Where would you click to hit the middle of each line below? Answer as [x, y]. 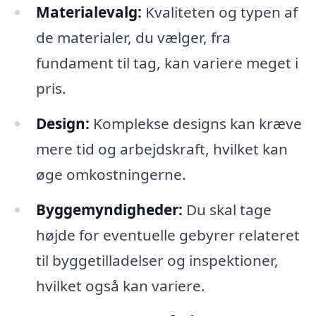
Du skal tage [227, 210]
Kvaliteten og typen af [219, 12]
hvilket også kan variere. [120, 286]
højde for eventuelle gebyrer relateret [168, 235]
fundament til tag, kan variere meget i [167, 63]
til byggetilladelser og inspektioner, [157, 261]
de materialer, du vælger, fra [133, 38]
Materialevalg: [89, 12]
